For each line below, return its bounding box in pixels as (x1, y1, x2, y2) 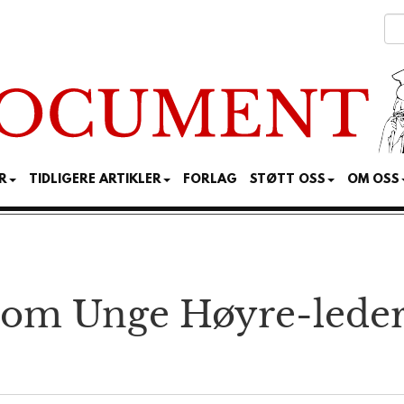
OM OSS (347, 172, 399, 188)
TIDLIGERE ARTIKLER (29, 172, 161, 188)
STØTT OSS (250, 172, 326, 188)
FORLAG (183, 172, 237, 188)
